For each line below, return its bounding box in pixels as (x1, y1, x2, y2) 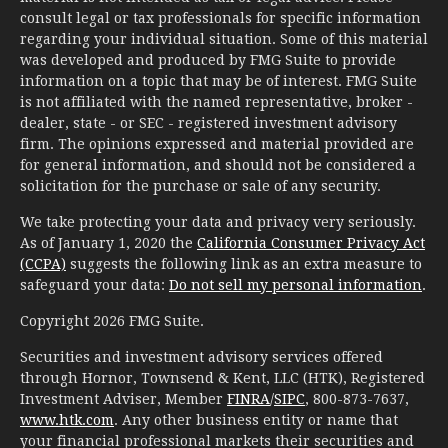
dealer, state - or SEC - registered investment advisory (20, 114, 397, 131)
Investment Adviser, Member (20, 390, 227, 407)
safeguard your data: (20, 276, 169, 293)
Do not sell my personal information (169, 276, 422, 293)
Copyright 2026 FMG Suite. (20, 312, 204, 329)
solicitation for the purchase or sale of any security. (20, 177, 381, 194)
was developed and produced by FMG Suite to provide (20, 51, 396, 68)
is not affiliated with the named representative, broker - (20, 93, 413, 110)
